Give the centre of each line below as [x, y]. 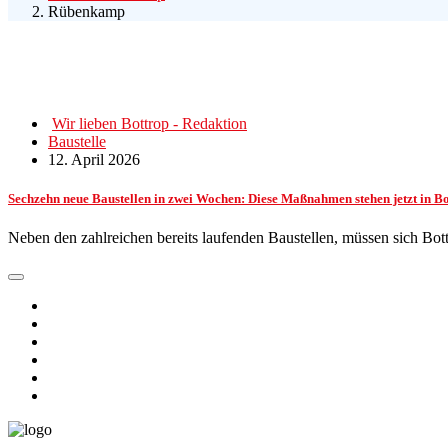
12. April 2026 [94, 159]
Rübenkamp [86, 11]
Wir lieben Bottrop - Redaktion [149, 123]
